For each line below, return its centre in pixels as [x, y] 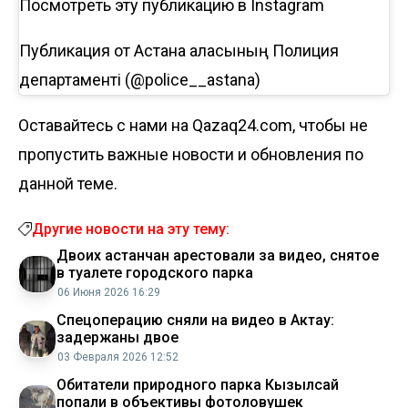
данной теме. [68, 183]
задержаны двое [117, 337]
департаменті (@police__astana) [140, 79]
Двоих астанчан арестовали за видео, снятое [218, 255]
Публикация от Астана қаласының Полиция [179, 50]
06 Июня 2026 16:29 [109, 292]
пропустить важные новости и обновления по [191, 154]
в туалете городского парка [155, 272]
